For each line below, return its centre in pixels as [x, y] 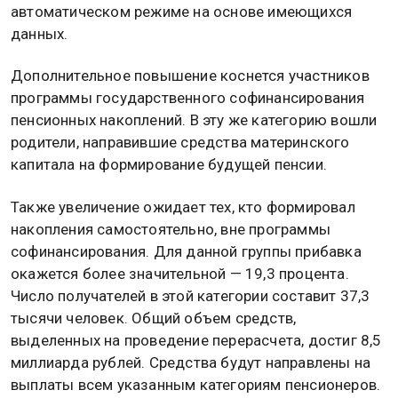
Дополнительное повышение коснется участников [190, 76]
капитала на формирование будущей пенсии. [169, 165]
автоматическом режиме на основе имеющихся [182, 12]
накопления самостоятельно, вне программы [171, 229]
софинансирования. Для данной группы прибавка [186, 251]
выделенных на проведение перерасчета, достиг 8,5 [196, 340]
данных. [40, 34]
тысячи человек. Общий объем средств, [154, 318]
